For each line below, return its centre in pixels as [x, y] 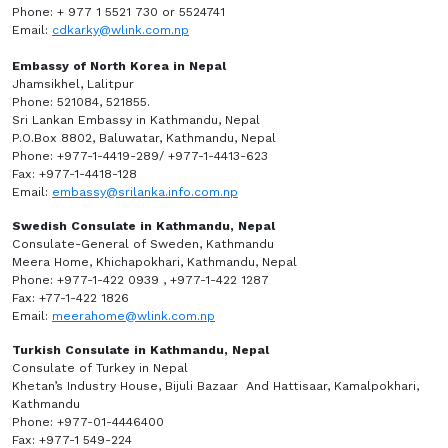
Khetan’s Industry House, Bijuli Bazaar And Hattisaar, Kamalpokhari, [215, 386]
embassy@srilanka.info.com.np [145, 192]
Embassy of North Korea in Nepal [121, 66]
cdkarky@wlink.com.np [120, 30]
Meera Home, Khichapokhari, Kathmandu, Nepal [154, 262]
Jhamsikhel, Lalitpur [73, 84]
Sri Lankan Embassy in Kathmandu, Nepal [138, 120]
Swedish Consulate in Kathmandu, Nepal [145, 226]
